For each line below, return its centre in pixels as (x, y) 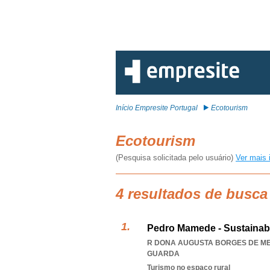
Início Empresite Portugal (157, 108)
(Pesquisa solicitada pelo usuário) (176, 158)
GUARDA (163, 254)
